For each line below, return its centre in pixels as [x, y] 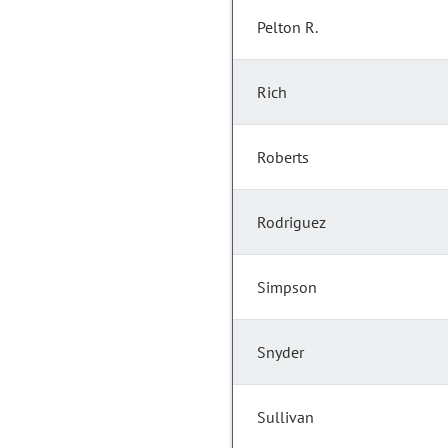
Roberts [283, 157]
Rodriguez [291, 222]
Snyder [280, 352]
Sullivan [285, 417]
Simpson [287, 287]
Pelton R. [287, 27]
